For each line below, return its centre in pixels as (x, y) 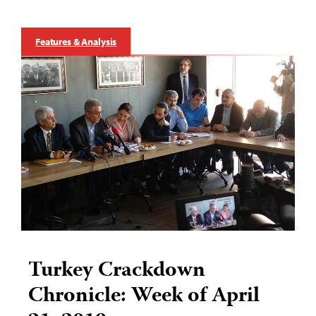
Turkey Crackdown (117, 271)
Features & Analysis (76, 41)
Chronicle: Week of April (144, 296)
